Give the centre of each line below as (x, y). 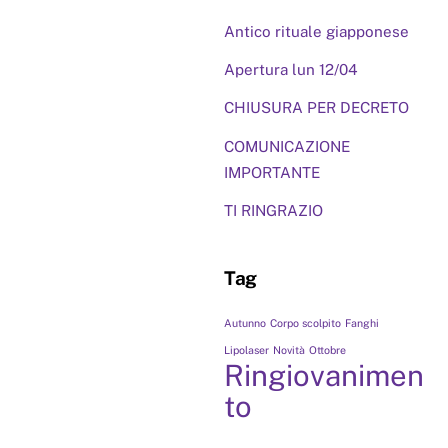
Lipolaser (246, 350)
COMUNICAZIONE (287, 146)
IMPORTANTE (272, 172)
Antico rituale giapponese (316, 32)
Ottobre (327, 350)
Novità (289, 350)
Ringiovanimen (324, 376)
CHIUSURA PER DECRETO (316, 108)
